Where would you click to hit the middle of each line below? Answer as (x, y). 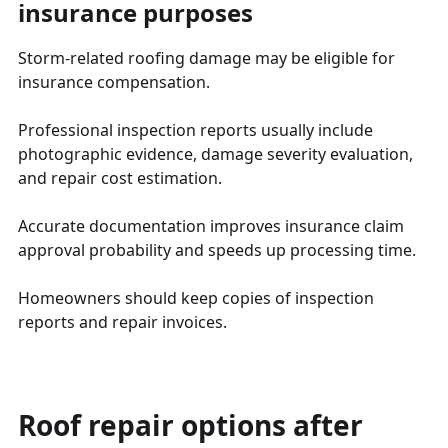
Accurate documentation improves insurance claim (211, 225)
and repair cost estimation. (120, 177)
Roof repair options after (190, 424)
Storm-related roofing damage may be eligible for (206, 57)
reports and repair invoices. (122, 321)
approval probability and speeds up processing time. (217, 249)
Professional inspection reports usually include (195, 129)
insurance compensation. (114, 81)
